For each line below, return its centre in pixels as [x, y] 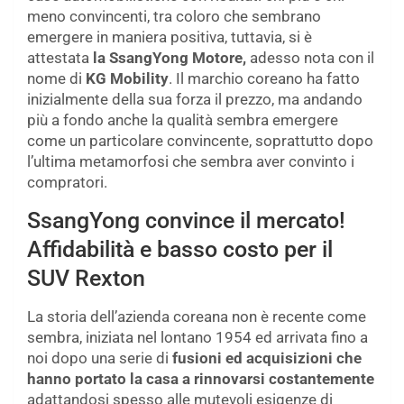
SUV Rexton [86, 279]
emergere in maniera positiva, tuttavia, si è [170, 37]
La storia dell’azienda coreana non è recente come [197, 317]
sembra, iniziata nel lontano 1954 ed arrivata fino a [197, 338]
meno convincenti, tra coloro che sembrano [174, 17]
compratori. [67, 183]
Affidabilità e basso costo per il [180, 250]
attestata [60, 58]
